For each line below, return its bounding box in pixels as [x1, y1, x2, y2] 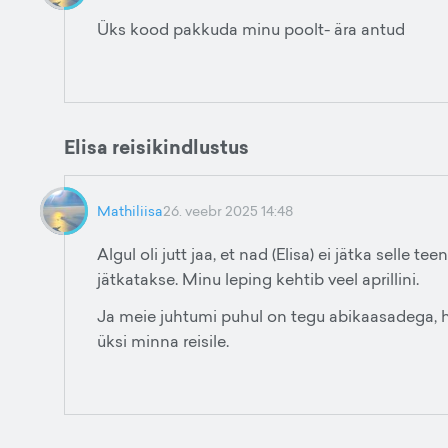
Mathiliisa [97, 201, 163, 220]
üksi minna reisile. [97, 330, 229, 352]
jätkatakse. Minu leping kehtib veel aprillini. [97, 268, 419, 290]
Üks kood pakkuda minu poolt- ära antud [97, 18, 405, 40]
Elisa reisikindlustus [64, 133, 249, 161]
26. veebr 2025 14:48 [163, 201, 293, 220]
